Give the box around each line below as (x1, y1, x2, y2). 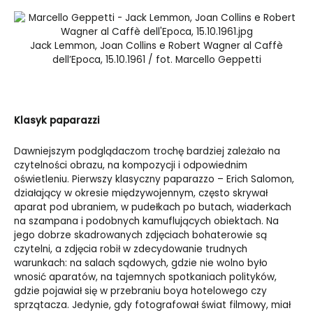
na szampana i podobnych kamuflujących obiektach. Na (14, 214, 279, 228)
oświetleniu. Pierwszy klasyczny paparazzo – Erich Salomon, (14, 173, 294, 187)
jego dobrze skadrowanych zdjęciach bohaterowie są (14, 228, 267, 242)
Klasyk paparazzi (14, 114, 99, 128)
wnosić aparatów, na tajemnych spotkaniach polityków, (14, 270, 277, 284)
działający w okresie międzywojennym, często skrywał (14, 187, 268, 201)
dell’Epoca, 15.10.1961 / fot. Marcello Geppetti (52, 52, 261, 66)
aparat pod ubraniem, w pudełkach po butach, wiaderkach (14, 201, 291, 214)
